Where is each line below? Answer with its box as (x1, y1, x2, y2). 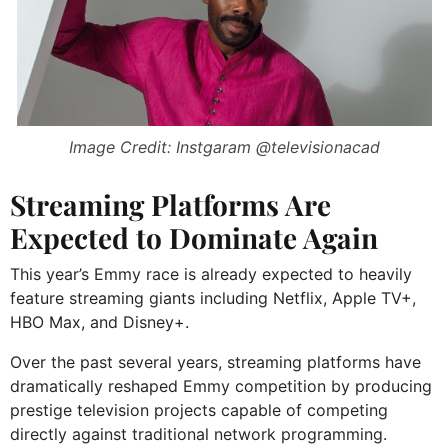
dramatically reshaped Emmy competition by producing (10, 376, 432, 397)
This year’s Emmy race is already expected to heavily (10, 264, 412, 285)
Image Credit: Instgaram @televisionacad (68, 137, 380, 158)
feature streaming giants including (10, 288, 273, 309)
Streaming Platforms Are (10, 186, 331, 224)
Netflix (273, 288, 323, 309)
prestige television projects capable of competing (10, 400, 388, 421)
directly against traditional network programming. (10, 424, 387, 445)
